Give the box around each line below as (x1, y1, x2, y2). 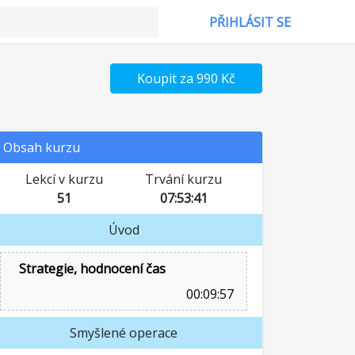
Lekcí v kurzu (25, 170, 103, 188)
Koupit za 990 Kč (137, 70, 235, 87)
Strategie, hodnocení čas (19, 260, 166, 277)
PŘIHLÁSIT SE (208, 13, 291, 31)
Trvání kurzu (145, 170, 222, 188)
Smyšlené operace (70, 324, 177, 342)
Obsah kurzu (3, 139, 80, 156)
